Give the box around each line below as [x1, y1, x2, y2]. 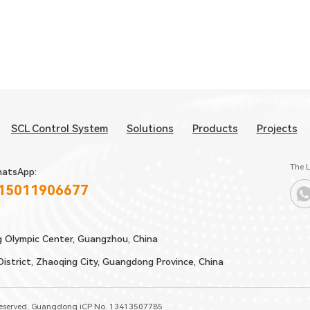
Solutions [126, 122, 174, 135]
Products [192, 122, 238, 135]
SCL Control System [10, 122, 108, 135]
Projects [256, 122, 298, 135]
